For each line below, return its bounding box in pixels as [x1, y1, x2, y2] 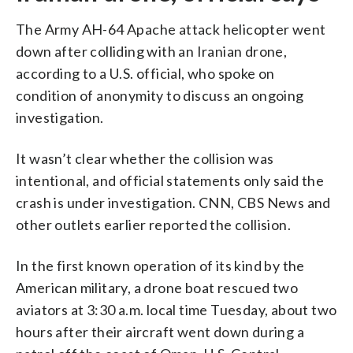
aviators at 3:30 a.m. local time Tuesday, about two [16, 301, 337, 319]
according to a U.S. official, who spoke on [16, 65, 275, 83]
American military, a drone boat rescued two [16, 279, 299, 297]
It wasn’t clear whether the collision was [16, 150, 274, 168]
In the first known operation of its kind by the [16, 257, 305, 275]
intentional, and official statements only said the [16, 172, 324, 190]
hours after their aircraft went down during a [16, 323, 304, 341]
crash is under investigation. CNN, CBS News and [16, 194, 331, 212]
